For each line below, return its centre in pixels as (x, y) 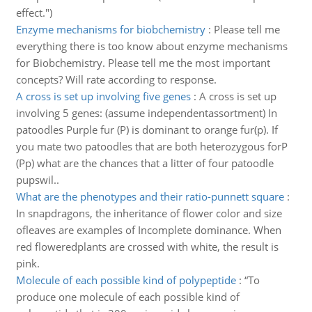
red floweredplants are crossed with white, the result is (147, 247)
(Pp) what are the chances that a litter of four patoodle (145, 163)
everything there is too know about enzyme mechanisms (151, 46)
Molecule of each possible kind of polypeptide (126, 280)
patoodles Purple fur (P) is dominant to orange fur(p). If (147, 130)
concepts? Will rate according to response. (116, 79)
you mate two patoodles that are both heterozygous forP (151, 146)
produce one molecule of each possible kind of (127, 297)
